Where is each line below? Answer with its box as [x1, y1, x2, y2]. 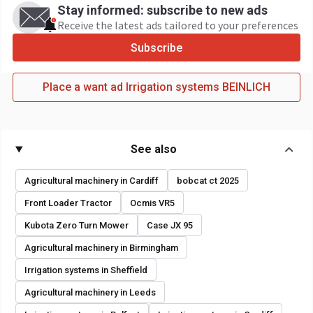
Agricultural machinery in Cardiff [24, 175, 159, 186]
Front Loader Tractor [24, 197, 112, 208]
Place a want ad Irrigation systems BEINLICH [43, 80, 270, 94]
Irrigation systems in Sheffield [24, 264, 147, 275]
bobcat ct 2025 [177, 175, 239, 186]
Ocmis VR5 [130, 197, 175, 208]
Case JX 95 [147, 219, 193, 231]
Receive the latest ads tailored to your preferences [57, 18, 298, 32]
